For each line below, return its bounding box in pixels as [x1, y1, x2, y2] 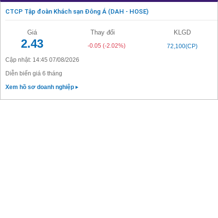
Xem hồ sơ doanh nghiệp [5, 84, 75, 91]
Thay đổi [90, 29, 115, 36]
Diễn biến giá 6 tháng [5, 70, 62, 77]
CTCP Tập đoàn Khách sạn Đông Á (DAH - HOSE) [5, 8, 148, 15]
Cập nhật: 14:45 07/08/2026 [5, 56, 79, 63]
